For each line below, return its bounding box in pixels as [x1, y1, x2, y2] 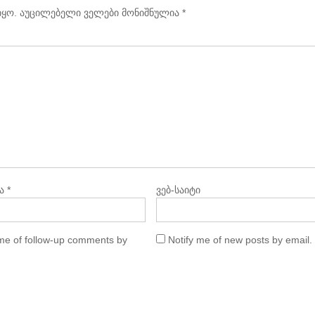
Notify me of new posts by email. [167, 233, 312, 245]
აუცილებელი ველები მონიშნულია [17, 6, 182, 18]
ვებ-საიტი [155, 184, 200, 195]
